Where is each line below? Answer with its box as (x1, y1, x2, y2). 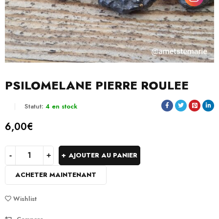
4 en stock (45, 102, 77, 111)
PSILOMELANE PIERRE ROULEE (5, 77, 189, 94)
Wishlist (13, 194, 37, 203)
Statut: (24, 102, 44, 111)
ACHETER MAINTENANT (15, 170, 96, 179)
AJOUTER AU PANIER (68, 151, 137, 160)
